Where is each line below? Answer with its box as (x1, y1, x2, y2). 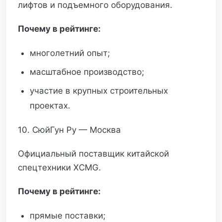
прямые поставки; (30, 211, 106, 221)
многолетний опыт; (30, 48, 110, 58)
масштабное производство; (30, 67, 144, 77)
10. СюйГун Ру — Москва (18, 125, 121, 135)
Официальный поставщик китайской (18, 149, 169, 159)
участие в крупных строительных (30, 86, 168, 96)
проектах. (30, 101, 70, 111)
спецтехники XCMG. (18, 163, 101, 172)
